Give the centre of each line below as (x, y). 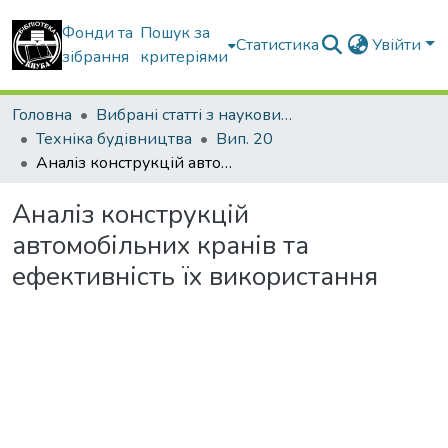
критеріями (184, 57)
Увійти (399, 45)
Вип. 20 (244, 139)
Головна (42, 115)
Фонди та (97, 33)
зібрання (95, 57)
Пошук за (175, 33)
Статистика (278, 45)
